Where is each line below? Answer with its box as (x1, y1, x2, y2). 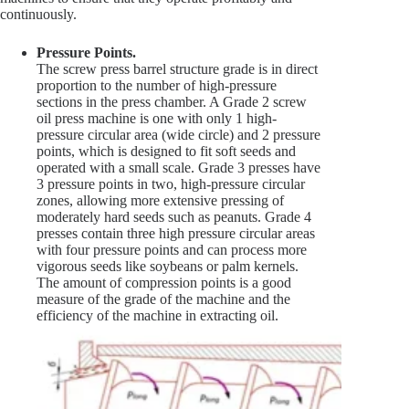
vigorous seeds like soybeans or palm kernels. (37, 258, 299, 275)
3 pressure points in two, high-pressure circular (37, 176, 305, 193)
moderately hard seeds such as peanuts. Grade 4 (37, 209, 311, 225)
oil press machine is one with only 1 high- (37, 110, 277, 127)
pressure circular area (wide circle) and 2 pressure (37, 127, 320, 143)
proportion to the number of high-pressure (37, 78, 277, 94)
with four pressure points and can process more (37, 242, 307, 258)
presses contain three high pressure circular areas (37, 225, 315, 242)
